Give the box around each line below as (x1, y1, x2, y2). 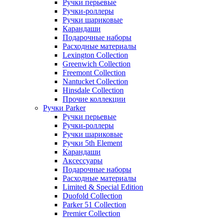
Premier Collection (63, 209, 120, 218)
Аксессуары (63, 156, 103, 165)
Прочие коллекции (63, 94, 126, 103)
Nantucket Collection (63, 77, 128, 86)
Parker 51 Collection (63, 200, 126, 209)
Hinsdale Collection (63, 86, 124, 94)
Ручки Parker (43, 103, 86, 112)
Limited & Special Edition (63, 182, 143, 191)
